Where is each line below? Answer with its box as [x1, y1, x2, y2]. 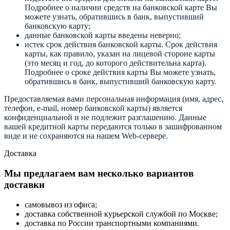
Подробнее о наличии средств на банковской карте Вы [25, 3, 217, 12]
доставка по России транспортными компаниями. [25, 218, 199, 227]
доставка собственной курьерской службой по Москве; [25, 209, 218, 218]
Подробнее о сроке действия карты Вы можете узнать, [25, 68, 216, 77]
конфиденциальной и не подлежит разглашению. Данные [4, 113, 206, 122]
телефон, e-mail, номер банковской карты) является [4, 104, 182, 113]
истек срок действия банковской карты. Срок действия [25, 40, 217, 49]
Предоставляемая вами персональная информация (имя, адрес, [4, 94, 223, 104]
